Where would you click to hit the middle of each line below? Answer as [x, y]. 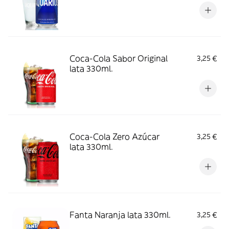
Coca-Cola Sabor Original [119, 58]
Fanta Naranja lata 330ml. [120, 215]
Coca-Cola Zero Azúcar [114, 136]
